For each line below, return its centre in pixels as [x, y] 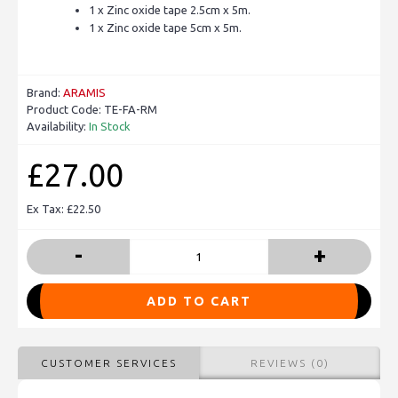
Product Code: [65, 110]
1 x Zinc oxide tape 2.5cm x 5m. [170, 10]
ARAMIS [84, 93]
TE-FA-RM [131, 110]
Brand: [45, 93]
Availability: [58, 127]
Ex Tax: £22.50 [64, 209]
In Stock [110, 127]
